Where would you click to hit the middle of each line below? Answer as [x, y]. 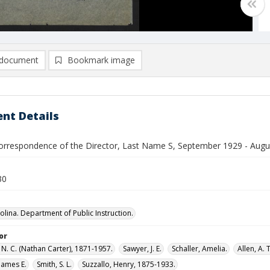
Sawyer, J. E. [142, 249]
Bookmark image [101, 60]
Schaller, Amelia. [199, 249]
